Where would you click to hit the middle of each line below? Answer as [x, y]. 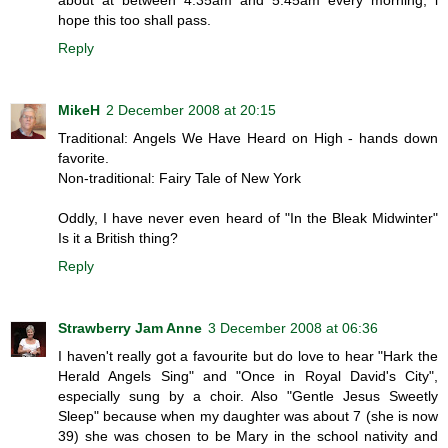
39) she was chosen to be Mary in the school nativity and [248, 435]
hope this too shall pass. [134, 19]
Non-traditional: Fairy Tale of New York [179, 177]
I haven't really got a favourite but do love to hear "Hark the [248, 355]
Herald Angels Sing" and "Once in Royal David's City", [248, 375]
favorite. [83, 157]
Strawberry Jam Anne [130, 327]
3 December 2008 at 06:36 [293, 327]
